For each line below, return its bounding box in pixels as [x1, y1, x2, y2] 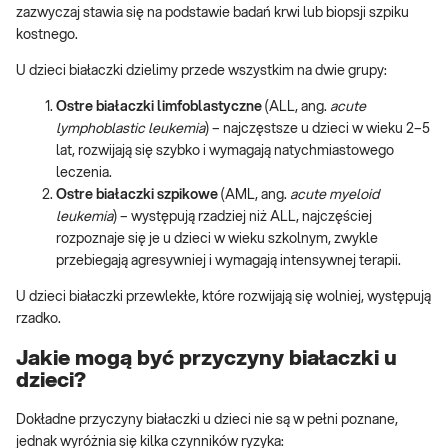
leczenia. [56, 166, 112, 181]
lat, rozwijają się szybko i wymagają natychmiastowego [56, 144, 394, 159]
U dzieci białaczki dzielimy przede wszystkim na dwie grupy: [16, 64, 387, 79]
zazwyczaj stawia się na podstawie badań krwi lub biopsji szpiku [16, 6, 409, 21]
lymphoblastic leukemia [56, 122, 205, 137]
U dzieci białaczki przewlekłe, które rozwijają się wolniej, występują [16, 290, 431, 305]
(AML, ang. [221, 188, 290, 203]
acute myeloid [290, 188, 379, 203]
